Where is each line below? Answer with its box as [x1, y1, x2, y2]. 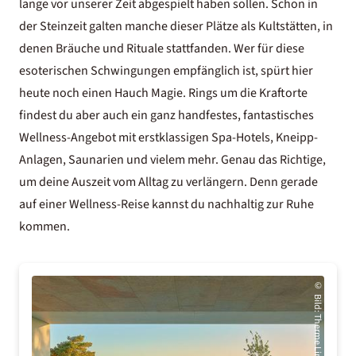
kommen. [19, 218, 70, 235]
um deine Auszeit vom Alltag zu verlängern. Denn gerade [19, 173, 318, 191]
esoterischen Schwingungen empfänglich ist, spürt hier [19, 62, 313, 79]
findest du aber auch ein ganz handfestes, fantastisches [19, 106, 314, 124]
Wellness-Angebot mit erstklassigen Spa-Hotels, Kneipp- [19, 129, 318, 146]
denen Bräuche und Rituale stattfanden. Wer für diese [19, 40, 304, 57]
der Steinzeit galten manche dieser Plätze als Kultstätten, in [19, 17, 333, 35]
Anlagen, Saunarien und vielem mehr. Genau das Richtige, [19, 151, 326, 168]
